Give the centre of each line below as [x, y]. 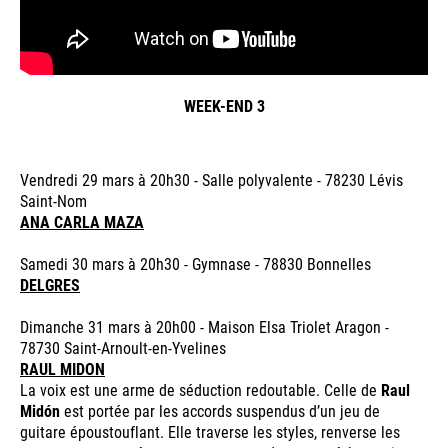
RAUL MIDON [62, 369]
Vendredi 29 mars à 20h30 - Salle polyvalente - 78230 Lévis [211, 180]
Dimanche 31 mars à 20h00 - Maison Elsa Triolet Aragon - [204, 327]
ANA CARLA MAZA [82, 222]
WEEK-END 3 [224, 106]
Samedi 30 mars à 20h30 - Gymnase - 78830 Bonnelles [195, 264]
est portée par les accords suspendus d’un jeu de [220, 411]
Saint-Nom [53, 201]
